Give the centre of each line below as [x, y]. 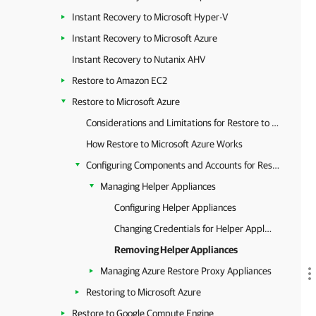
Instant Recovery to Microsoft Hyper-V [150, 17]
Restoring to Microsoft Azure [144, 292]
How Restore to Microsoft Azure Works [164, 144]
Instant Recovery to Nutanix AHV [139, 59]
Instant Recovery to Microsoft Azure [145, 38]
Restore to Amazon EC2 [120, 80]
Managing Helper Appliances [158, 186]
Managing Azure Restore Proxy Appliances [186, 271]
